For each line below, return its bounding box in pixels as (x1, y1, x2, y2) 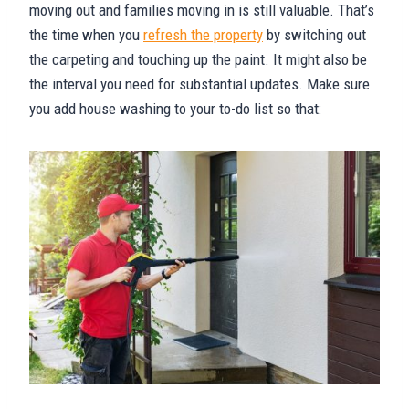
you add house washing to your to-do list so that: (29, 99, 321, 118)
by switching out (263, 25, 366, 44)
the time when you (29, 25, 143, 44)
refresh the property (143, 25, 263, 44)
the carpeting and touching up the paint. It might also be (29, 49, 367, 68)
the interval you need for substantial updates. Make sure (29, 74, 370, 93)
